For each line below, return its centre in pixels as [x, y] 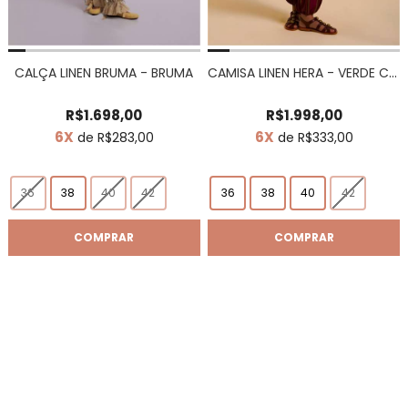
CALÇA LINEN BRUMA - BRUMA [104, 72]
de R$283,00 [113, 137]
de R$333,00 [313, 137]
